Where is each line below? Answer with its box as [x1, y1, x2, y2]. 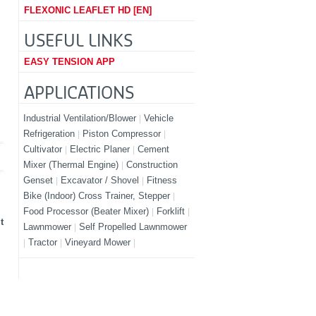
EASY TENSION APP [24, 56, 116, 68]
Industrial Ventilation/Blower [23, 112, 140, 123]
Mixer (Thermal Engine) [23, 159, 122, 170]
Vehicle [144, 112, 174, 123]
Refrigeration [23, 128, 78, 139]
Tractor [28, 236, 61, 248]
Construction [126, 159, 178, 170]
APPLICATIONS [24, 85, 135, 102]
